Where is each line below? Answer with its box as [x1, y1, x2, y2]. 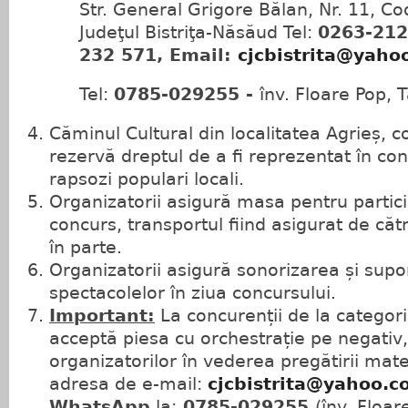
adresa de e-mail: [49, 374, 208, 393]
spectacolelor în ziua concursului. [49, 283, 336, 302]
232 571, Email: [79, 46, 239, 65]
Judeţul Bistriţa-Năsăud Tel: [79, 23, 319, 42]
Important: [49, 306, 155, 325]
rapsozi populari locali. [49, 169, 244, 189]
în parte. [49, 238, 122, 257]
